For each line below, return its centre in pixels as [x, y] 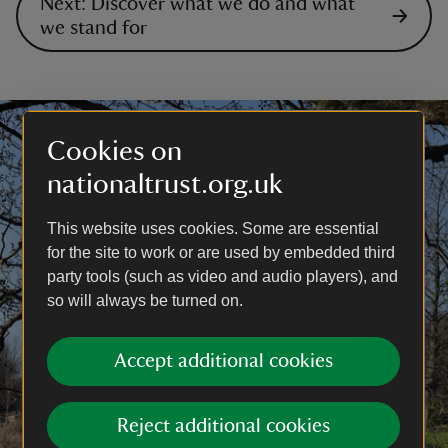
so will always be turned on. [145, 300]
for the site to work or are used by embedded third [221, 252]
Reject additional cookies [224, 426]
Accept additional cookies [224, 361]
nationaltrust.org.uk [165, 184]
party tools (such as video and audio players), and [222, 276]
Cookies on [114, 151]
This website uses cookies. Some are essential [213, 228]
